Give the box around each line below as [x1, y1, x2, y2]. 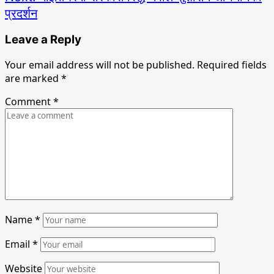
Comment [5, 95, 53, 108]
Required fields [197, 58, 267, 72]
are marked [5, 72, 61, 85]
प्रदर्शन [5, 6, 37, 21]
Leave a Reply [5, 32, 81, 47]
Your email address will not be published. [5, 58, 194, 72]
